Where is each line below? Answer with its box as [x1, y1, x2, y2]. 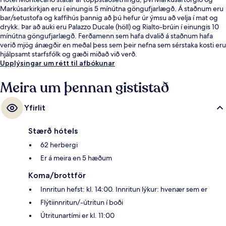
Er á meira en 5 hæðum [40, 153, 112, 163]
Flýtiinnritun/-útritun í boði [40, 198, 123, 207]
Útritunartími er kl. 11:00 [40, 211, 115, 220]
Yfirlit [24, 103, 45, 113]
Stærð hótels [28, 126, 78, 136]
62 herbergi [40, 140, 78, 150]
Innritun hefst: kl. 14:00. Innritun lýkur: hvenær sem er [40, 185, 207, 194]
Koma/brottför [28, 171, 86, 181]
